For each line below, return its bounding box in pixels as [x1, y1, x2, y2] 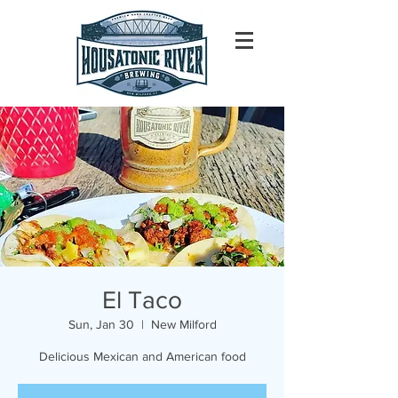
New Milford [150, 317, 217, 331]
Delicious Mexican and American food [38, 349, 246, 363]
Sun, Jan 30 [68, 317, 134, 331]
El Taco [102, 286, 182, 314]
